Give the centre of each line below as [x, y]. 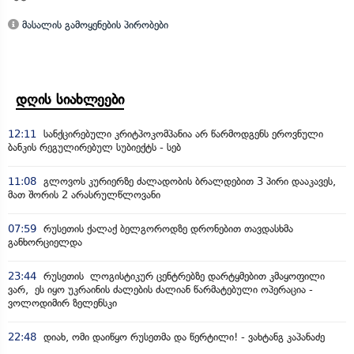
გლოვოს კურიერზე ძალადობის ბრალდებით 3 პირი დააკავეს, [188, 181]
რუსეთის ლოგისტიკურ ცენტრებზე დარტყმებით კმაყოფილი [183, 276]
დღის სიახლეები [70, 100]
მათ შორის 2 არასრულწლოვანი [84, 195]
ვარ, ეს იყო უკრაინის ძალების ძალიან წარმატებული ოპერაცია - [160, 290]
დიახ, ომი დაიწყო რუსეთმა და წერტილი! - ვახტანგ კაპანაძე [183, 337]
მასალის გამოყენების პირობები [94, 25]
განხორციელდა [45, 242]
